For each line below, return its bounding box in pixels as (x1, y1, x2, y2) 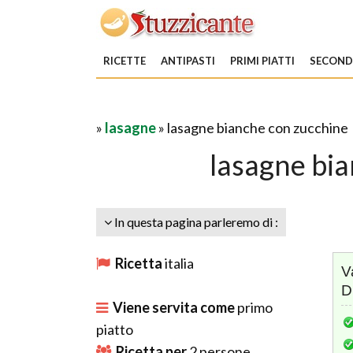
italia (165, 255, 194, 272)
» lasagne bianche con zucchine (156, 119, 348, 136)
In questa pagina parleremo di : (112, 214, 278, 229)
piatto (96, 321, 133, 338)
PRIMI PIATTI (230, 54, 295, 67)
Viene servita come (113, 299, 235, 316)
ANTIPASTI (161, 54, 215, 67)
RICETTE (103, 54, 146, 67)
